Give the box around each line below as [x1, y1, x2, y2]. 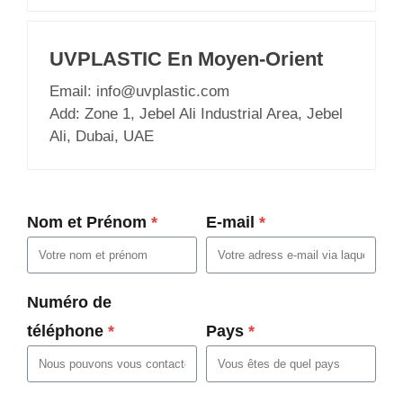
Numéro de [27, 292, 112, 311]
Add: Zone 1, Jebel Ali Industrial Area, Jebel [49, 104, 343, 122]
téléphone [27, 321, 103, 340]
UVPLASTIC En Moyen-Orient [49, 47, 323, 70]
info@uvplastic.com [96, 82, 229, 100]
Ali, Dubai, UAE [49, 127, 154, 145]
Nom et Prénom [27, 212, 147, 231]
